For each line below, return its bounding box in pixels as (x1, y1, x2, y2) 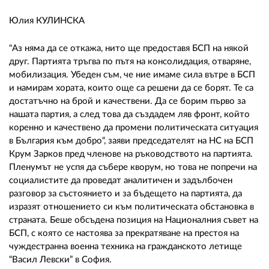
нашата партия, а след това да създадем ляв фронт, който (9, 110, 250, 119)
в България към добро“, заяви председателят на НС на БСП (9, 136, 253, 146)
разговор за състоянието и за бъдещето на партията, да (9, 189, 242, 199)
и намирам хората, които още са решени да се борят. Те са (9, 83, 253, 93)
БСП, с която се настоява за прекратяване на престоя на (9, 229, 239, 238)
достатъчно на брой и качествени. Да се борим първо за (9, 97, 246, 106)
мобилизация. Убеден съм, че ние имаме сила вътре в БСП (9, 70, 255, 80)
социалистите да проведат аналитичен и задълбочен (9, 176, 232, 186)
